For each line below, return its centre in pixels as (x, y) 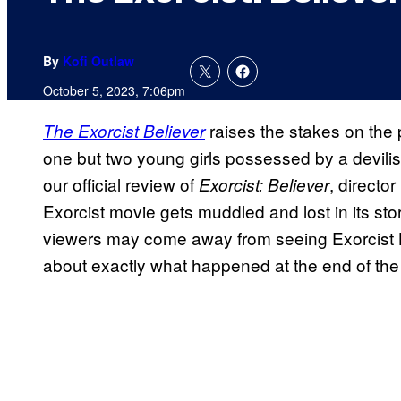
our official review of (121, 184)
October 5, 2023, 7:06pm (114, 91)
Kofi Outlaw (98, 61)
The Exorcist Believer (124, 131)
